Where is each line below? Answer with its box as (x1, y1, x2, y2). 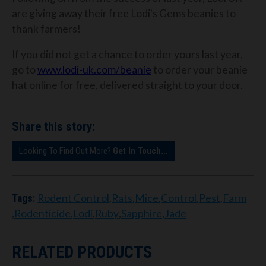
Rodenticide (14, 207, 71, 220)
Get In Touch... (113, 145, 168, 156)
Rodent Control (37, 192, 110, 205)
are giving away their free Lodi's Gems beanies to (12, 7, 236, 20)
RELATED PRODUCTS (12, 242, 152, 262)
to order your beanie (151, 64, 248, 77)
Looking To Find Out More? (19, 145, 113, 156)
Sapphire (121, 207, 162, 220)
